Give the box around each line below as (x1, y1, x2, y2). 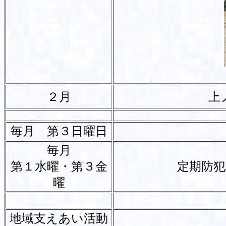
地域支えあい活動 (10, 212, 108, 225)
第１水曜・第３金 (10, 160, 107, 173)
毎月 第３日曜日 (10, 125, 107, 138)
